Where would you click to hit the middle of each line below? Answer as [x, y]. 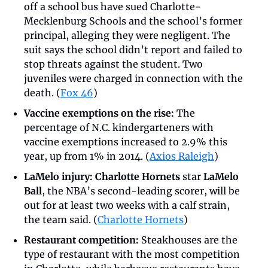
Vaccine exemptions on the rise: [99, 113]
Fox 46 [77, 92]
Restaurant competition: [81, 240]
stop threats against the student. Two [113, 64]
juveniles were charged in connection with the [133, 78]
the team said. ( [61, 219]
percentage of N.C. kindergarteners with [119, 127]
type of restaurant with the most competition [132, 254]
